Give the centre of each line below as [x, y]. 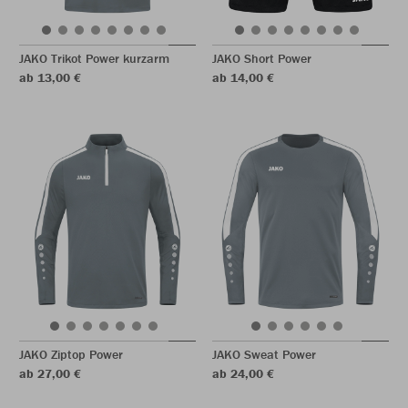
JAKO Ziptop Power [71, 354]
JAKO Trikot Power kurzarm [94, 58]
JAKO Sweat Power [264, 354]
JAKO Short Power [262, 58]
